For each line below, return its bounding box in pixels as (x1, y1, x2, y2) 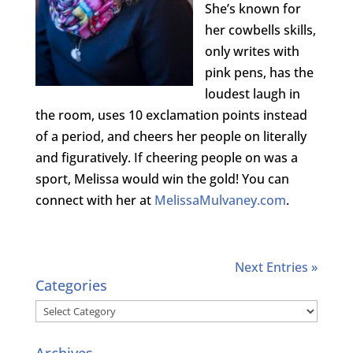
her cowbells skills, (204, 21, 316, 39)
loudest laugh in (204, 85, 300, 103)
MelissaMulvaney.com (154, 191, 286, 210)
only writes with (204, 43, 299, 61)
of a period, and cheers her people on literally (35, 128, 307, 146)
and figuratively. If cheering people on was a (35, 149, 298, 167)
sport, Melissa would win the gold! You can (35, 170, 289, 188)
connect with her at (35, 191, 154, 210)
